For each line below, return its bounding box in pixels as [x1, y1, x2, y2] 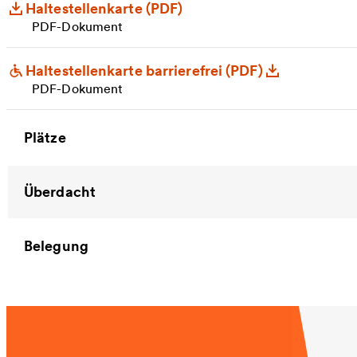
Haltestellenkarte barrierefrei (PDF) [25, 61, 263, 80]
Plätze [24, 127, 66, 147]
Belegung [24, 236, 88, 255]
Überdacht [24, 182, 96, 201]
